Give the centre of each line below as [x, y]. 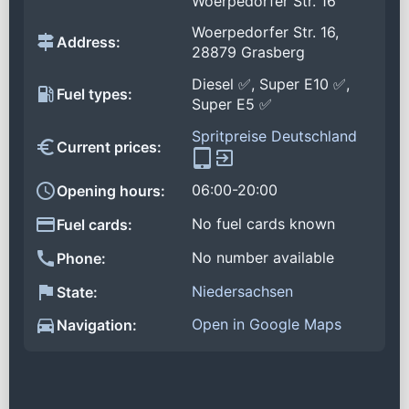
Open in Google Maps [267, 325]
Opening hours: [111, 191]
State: [77, 292]
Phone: [81, 258]
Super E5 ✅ [232, 105]
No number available [263, 257]
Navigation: [97, 325]
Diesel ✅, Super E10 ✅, [271, 84]
